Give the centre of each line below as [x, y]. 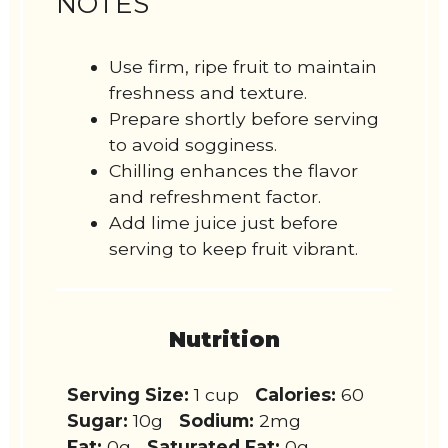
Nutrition [224, 339]
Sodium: [217, 420]
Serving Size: [128, 394]
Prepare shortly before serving [244, 118]
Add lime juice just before [224, 222]
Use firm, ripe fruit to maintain [243, 66]
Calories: [296, 394]
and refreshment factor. [215, 196]
